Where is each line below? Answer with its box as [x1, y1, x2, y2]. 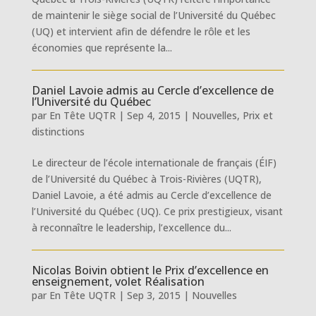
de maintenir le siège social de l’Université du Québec [31, 8, 276, 22]
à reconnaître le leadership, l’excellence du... [31, 221, 231, 234]
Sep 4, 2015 [126, 109, 181, 122]
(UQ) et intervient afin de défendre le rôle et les [31, 25, 250, 38]
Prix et [242, 109, 273, 122]
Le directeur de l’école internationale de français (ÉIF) [31, 156, 276, 169]
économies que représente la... [31, 41, 172, 54]
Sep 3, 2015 [126, 288, 181, 302]
